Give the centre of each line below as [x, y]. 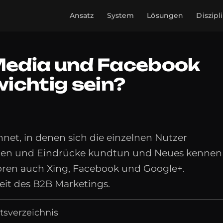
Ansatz [82, 15]
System [120, 15]
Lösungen [165, 15]
